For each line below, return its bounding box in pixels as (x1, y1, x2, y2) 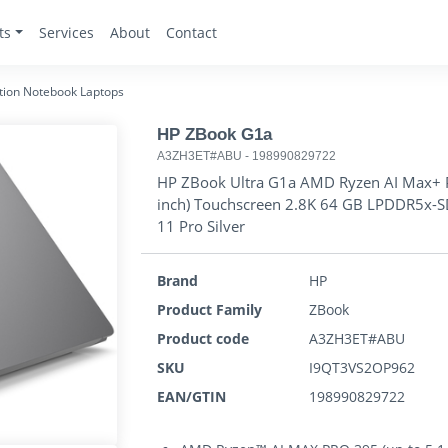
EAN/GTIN (157, 387, 226, 406)
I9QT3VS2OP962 (309, 358, 416, 377)
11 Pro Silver (157, 216, 245, 236)
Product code (157, 329, 249, 348)
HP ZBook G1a (157, 125, 272, 144)
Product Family (157, 300, 262, 319)
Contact (165, 23, 217, 42)
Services (38, 23, 94, 42)
